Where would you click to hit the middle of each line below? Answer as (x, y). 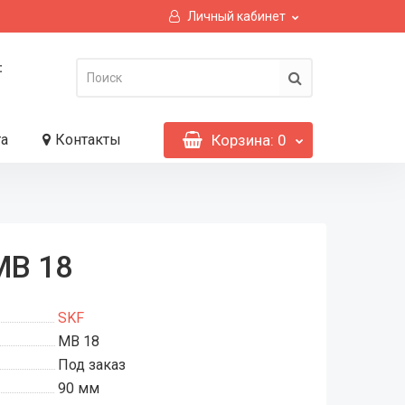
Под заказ (92, 365)
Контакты (88, 140)
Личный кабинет (236, 16)
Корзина (240, 140)
